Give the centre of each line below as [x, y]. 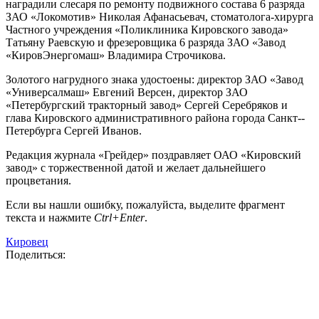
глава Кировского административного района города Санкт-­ [155, 117]
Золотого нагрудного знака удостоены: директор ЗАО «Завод [155, 79]
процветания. [38, 180]
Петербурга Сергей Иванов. [74, 130]
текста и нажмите [50, 217]
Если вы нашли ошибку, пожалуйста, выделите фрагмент [145, 204]
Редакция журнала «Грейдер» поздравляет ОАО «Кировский [153, 155]
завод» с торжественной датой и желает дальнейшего [136, 167]
